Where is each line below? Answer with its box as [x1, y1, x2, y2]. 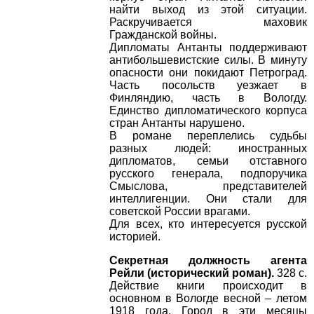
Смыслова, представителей [109, 180, 307, 193]
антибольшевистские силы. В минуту [109, 54, 307, 67]
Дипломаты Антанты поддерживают [109, 41, 307, 54]
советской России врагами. [109, 205, 250, 218]
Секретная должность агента [109, 254, 307, 267]
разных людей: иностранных [109, 142, 307, 155]
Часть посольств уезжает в [109, 79, 307, 92]
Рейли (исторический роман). [109, 267, 274, 280]
